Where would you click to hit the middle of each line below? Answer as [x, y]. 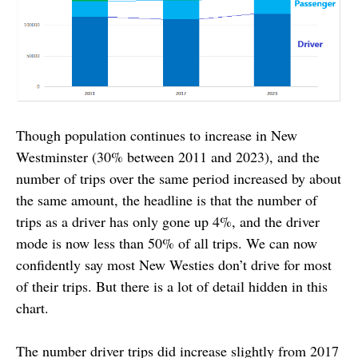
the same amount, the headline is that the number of [167, 199]
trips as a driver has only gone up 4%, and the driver [168, 221]
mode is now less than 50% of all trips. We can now [167, 243]
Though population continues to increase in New [157, 135]
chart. [32, 307]
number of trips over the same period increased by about [179, 178]
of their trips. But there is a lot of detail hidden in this [172, 286]
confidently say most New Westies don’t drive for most [174, 264]
